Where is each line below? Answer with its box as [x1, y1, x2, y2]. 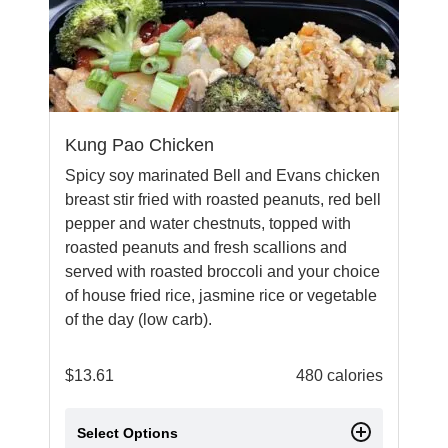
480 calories [296, 367, 383, 384]
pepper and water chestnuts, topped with [65, 215, 351, 232]
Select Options [77, 425, 178, 441]
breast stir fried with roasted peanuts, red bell [65, 191, 381, 208]
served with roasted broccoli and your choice [65, 263, 380, 280]
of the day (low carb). [65, 311, 212, 328]
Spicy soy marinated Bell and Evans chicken [65, 167, 380, 184]
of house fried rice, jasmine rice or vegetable [65, 287, 377, 304]
